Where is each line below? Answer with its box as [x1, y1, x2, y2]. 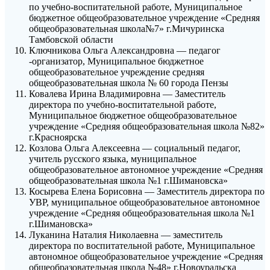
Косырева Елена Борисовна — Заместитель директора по [29, 186, 265, 197]
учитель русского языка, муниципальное [29, 154, 196, 165]
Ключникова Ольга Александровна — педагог [29, 45, 221, 56]
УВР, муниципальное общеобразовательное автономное [29, 197, 260, 208]
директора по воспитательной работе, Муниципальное [29, 240, 255, 251]
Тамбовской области [29, 34, 113, 45]
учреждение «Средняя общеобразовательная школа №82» [29, 121, 265, 132]
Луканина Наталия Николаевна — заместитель [29, 230, 222, 240]
